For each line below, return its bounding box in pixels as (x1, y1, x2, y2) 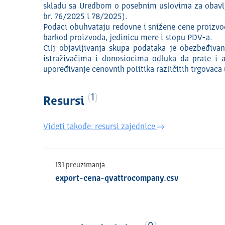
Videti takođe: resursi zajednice (43, 123, 158, 131)
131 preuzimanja (55, 162, 105, 169)
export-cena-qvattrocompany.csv (55, 175, 179, 183)
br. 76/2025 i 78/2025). (43, 13, 128, 21)
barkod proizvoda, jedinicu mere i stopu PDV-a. (43, 34, 212, 42)
